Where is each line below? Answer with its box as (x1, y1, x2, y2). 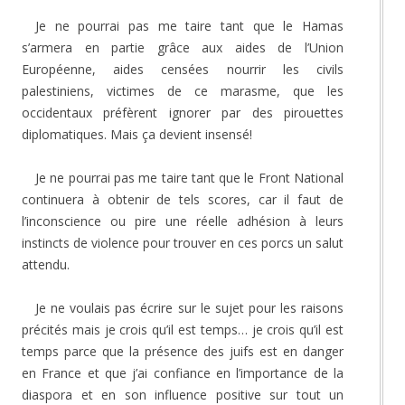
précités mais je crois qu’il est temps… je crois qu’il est (22, 320, 344, 338)
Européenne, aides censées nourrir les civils (22, 60, 344, 78)
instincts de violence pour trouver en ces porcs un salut (22, 233, 344, 251)
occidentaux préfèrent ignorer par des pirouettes (22, 103, 344, 121)
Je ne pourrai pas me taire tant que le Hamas (35, 16, 344, 34)
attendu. (22, 255, 70, 273)
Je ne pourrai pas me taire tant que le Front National (35, 168, 344, 186)
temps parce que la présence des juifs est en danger (22, 342, 344, 360)
